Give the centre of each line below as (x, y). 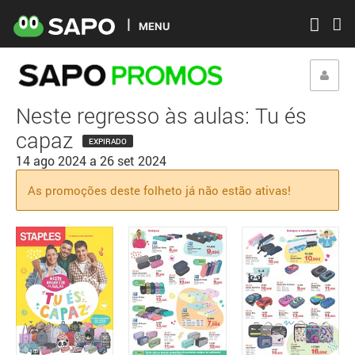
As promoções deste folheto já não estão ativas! (160, 190)
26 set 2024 (133, 161)
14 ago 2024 (51, 161)
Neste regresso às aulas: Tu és (161, 115)
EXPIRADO (107, 141)
